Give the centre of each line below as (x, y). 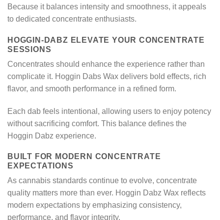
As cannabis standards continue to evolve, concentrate (102, 181)
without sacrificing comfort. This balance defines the (97, 123)
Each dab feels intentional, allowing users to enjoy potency (109, 111)
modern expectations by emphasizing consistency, (95, 205)
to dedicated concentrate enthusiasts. (72, 19)
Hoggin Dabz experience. (52, 136)
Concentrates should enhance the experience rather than (106, 64)
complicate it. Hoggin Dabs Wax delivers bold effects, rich (107, 76)
